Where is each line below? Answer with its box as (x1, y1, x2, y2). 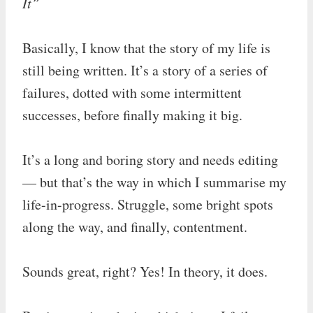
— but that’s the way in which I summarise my (22, 172, 286, 191)
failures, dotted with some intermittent (22, 82, 242, 102)
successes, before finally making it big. (22, 105, 242, 124)
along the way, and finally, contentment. (22, 217, 247, 236)
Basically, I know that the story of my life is (22, 38, 270, 57)
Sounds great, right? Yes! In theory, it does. (22, 261, 268, 281)
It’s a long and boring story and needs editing (22, 150, 278, 169)
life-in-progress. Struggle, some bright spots (22, 194, 273, 214)
